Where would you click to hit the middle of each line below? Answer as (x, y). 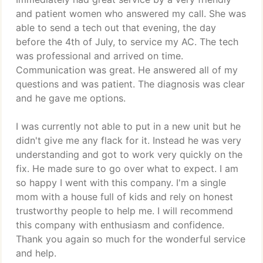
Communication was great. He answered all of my (127, 70)
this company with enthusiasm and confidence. (120, 225)
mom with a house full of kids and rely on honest (124, 197)
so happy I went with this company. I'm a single (121, 183)
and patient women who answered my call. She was (131, 14)
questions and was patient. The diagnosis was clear (130, 84)
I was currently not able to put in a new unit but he (128, 126)
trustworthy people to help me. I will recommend (124, 211)
